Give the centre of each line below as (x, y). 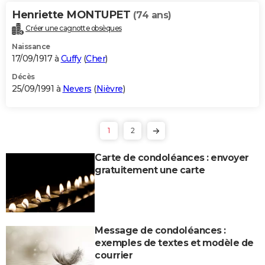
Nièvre (109, 88)
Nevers (77, 88)
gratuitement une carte (150, 170)
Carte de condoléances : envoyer (172, 157)
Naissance (31, 46)
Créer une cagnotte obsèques (74, 28)
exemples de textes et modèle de (174, 243)
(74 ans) (152, 15)
